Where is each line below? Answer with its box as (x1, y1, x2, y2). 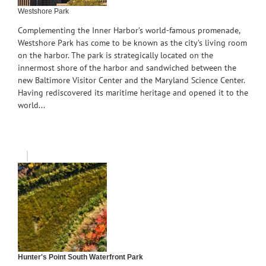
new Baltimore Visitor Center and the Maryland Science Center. (18, 74, 245, 85)
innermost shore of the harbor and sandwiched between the (18, 62, 236, 73)
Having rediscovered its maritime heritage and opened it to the (18, 87, 248, 98)
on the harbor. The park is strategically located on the (18, 49, 213, 61)
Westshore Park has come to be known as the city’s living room (18, 37, 247, 48)
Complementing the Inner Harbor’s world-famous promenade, (18, 24, 240, 36)
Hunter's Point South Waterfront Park (18, 252, 143, 261)
